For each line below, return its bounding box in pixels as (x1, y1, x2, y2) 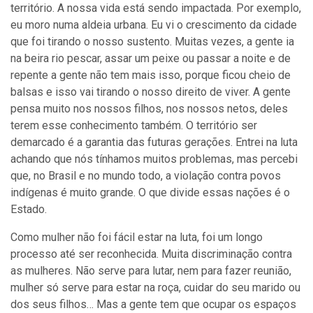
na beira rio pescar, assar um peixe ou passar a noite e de (10, 52, 291, 65)
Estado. (10, 203, 50, 216)
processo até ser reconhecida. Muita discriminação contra (10, 247, 292, 261)
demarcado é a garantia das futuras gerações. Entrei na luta (10, 136, 298, 149)
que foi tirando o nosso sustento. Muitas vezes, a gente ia (10, 35, 294, 48)
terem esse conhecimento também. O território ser (10, 119, 257, 132)
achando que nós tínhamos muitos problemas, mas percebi (10, 152, 298, 166)
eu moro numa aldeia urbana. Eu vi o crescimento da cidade (10, 18, 297, 31)
